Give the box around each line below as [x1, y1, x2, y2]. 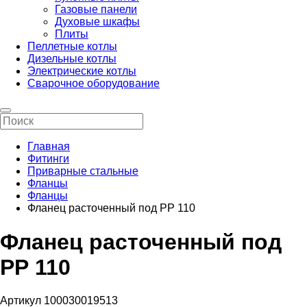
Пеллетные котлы [27, 40, 117, 53]
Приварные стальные [27, 165, 138, 177]
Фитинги [27, 153, 69, 165]
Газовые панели [55, 3, 137, 16]
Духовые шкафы [55, 16, 140, 28]
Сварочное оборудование [27, 77, 160, 90]
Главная [27, 140, 70, 153]
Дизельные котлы [27, 53, 116, 65]
